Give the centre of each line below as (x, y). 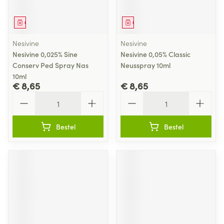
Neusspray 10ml (145, 65)
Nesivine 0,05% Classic (155, 54)
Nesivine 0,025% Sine (45, 54)
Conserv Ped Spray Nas (50, 65)
